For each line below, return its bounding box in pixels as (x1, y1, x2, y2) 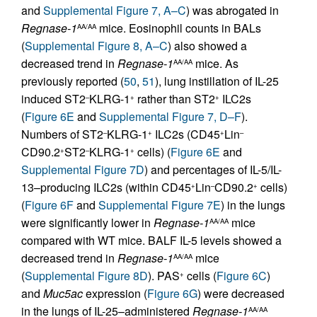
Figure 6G (147, 285, 197, 302)
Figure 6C (217, 267, 267, 284)
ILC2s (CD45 (152, 126, 220, 143)
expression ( (83, 285, 147, 302)
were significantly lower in (21, 214, 154, 231)
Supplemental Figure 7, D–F (99, 108, 241, 125)
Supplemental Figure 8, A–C (25, 38, 168, 54)
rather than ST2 (134, 91, 215, 108)
